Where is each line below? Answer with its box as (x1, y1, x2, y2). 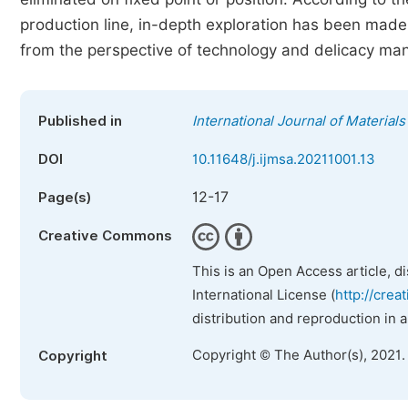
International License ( (192, 287, 335, 303)
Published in (38, 113, 122, 129)
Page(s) (38, 189, 91, 206)
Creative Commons (38, 228, 172, 244)
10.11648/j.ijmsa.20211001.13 (192, 151, 375, 168)
